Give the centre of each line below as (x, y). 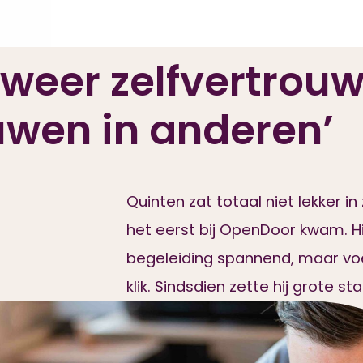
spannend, (255, 258)
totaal (239, 201)
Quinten (155, 201)
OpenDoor (257, 230)
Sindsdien (190, 286)
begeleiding (169, 258)
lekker (319, 201)
